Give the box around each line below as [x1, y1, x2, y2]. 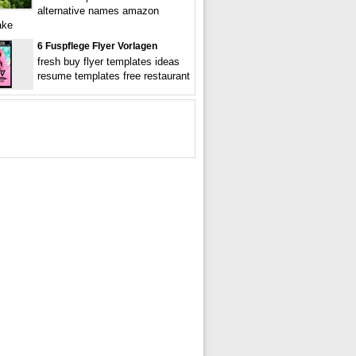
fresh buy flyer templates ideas [37, 56, 180, 68]
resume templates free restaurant [37, 70, 190, 82]
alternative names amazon [37, 5, 159, 17]
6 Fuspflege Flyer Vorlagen [37, 41, 157, 52]
